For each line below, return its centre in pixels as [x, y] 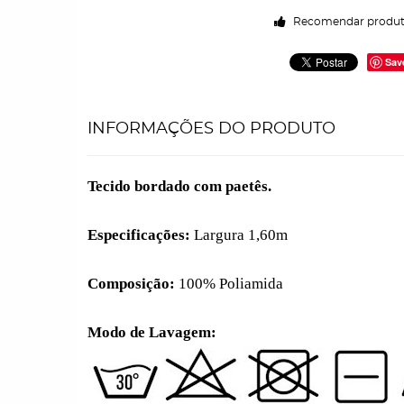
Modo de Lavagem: [152, 332]
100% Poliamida [229, 284]
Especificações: [139, 235]
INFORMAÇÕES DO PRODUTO [211, 129]
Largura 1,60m [239, 235]
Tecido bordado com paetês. [179, 186]
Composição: [131, 284]
